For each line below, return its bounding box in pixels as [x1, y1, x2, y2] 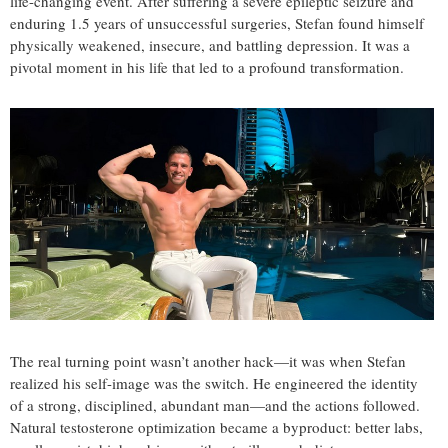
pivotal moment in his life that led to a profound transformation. [10, 57, 404, 78]
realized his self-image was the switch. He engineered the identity [10, 373, 418, 394]
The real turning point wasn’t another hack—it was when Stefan [10, 351, 406, 372]
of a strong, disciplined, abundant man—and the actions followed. [10, 395, 420, 416]
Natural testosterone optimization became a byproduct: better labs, [10, 417, 423, 438]
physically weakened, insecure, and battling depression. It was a [10, 35, 410, 56]
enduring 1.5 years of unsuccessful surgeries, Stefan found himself [10, 13, 424, 34]
